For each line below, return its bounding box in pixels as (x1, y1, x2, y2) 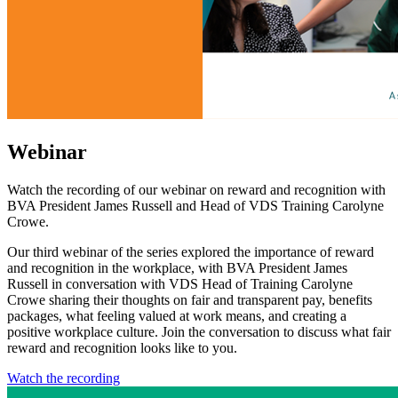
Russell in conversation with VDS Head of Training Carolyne (7, 275, 353, 291)
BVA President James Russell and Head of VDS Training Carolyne (7, 197, 384, 213)
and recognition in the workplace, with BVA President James (7, 259, 347, 275)
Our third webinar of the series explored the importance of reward (7, 243, 374, 259)
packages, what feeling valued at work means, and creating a (7, 307, 346, 323)
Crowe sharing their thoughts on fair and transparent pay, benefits (7, 291, 372, 307)
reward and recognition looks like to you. (7, 339, 237, 355)
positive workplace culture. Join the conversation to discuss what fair (7, 323, 391, 339)
